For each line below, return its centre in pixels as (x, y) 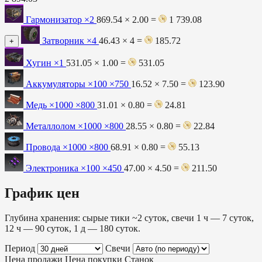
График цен (42, 193)
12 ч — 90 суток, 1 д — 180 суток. (73, 229)
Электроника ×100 (63, 168)
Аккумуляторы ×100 (66, 84)
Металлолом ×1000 (64, 126)
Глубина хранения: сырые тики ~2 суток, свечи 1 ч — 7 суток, (129, 218)
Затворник (63, 41)
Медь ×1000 (49, 105)
